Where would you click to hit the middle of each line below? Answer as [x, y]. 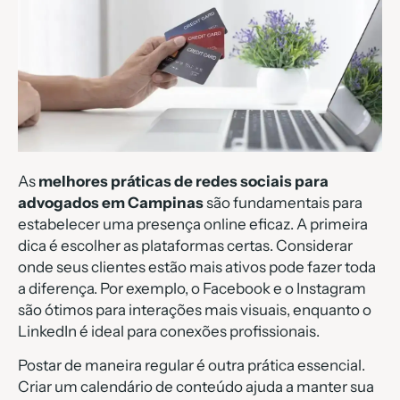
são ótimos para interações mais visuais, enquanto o [195, 309]
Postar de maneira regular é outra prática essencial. [192, 365]
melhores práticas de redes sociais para [183, 181]
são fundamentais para [283, 202]
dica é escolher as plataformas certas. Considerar [185, 245]
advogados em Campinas [111, 202]
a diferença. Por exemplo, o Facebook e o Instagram [192, 288]
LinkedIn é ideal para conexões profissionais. [169, 331]
